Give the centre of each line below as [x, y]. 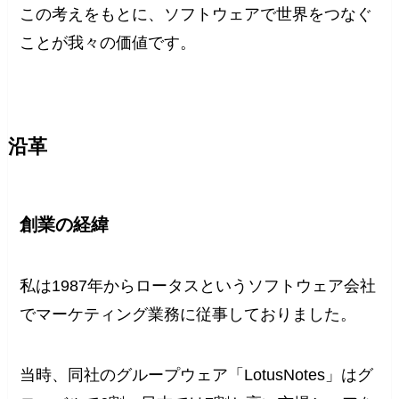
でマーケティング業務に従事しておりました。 [188, 315]
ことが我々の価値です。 [108, 42]
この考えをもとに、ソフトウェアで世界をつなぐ [196, 14]
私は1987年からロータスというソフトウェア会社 [198, 286]
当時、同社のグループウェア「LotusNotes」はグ [197, 375]
